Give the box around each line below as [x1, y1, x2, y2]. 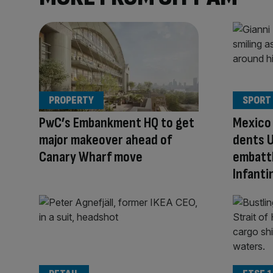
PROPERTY [49, 94, 94, 107]
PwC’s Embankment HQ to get [39, 114, 194, 132]
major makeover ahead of [39, 131, 172, 149]
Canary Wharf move [39, 148, 143, 166]
